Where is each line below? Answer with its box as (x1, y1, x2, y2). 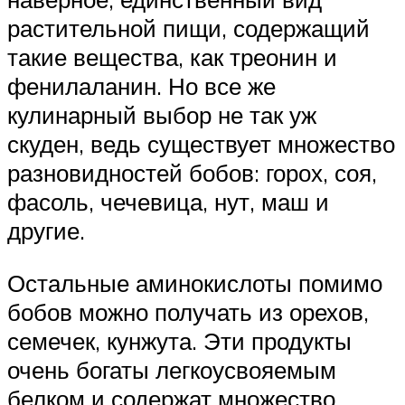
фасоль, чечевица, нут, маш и (7, 187, 329, 217)
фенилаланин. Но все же (7, 71, 276, 101)
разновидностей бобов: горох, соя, (7, 158, 377, 188)
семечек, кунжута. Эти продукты (7, 325, 352, 355)
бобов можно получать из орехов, (7, 297, 369, 326)
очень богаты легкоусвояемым (7, 354, 336, 384)
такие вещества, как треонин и (7, 42, 337, 72)
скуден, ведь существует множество (7, 129, 395, 159)
